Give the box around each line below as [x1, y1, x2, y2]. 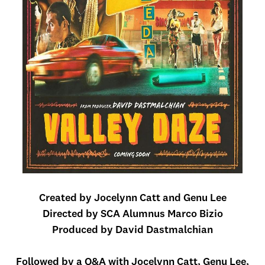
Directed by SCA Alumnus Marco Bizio [42, 209, 223, 219]
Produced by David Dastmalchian [52, 225, 213, 235]
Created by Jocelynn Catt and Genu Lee [38, 193, 227, 203]
